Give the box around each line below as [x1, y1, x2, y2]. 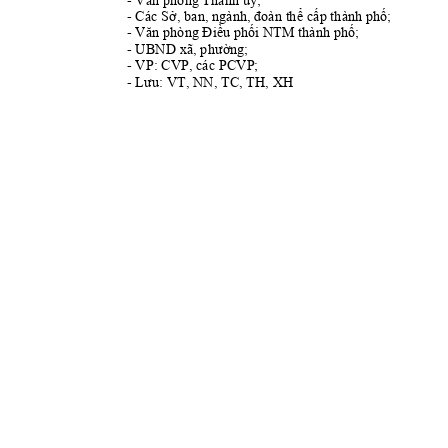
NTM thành [258, 24, 334, 41]
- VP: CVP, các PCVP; [126, 57, 262, 74]
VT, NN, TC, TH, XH [162, 74, 293, 90]
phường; [199, 41, 248, 57]
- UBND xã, [126, 41, 200, 57]
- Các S [126, 8, 169, 25]
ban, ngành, [179, 8, 254, 25]
